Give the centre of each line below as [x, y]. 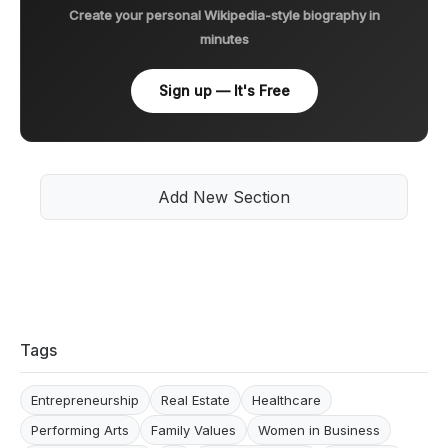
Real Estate [195, 399]
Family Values [193, 429]
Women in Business [319, 429]
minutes [224, 38]
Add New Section [224, 196]
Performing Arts [80, 429]
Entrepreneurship [85, 399]
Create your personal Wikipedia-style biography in [224, 14]
